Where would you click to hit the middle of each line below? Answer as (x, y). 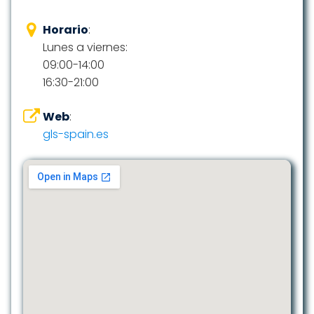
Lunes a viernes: (85, 47)
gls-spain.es (76, 134)
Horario (66, 30)
